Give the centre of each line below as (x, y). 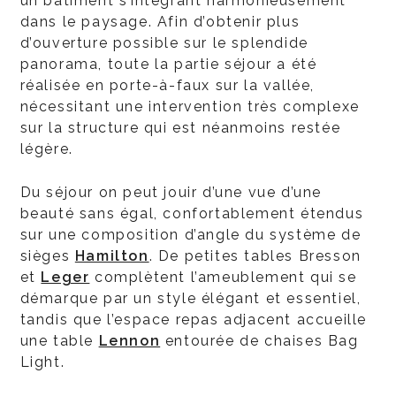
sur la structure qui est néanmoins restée (180, 128)
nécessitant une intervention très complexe (190, 107)
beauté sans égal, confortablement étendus (192, 213)
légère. (46, 149)
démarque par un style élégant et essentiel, (190, 298)
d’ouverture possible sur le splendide (164, 43)
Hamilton (112, 256)
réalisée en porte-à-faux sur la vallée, (167, 85)
